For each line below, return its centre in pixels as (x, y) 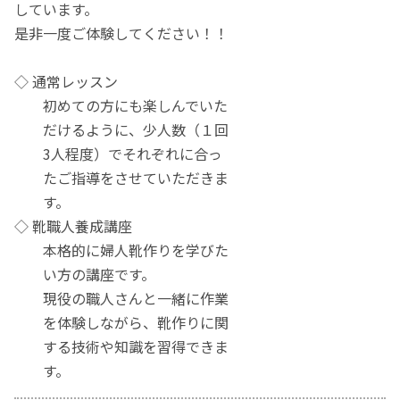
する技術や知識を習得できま (122, 347)
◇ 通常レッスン (67, 82)
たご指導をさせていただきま (122, 178)
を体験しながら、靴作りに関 (122, 323)
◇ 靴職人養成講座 (74, 226)
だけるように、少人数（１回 (122, 130)
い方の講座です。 (85, 275)
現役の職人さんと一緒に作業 (122, 299)
